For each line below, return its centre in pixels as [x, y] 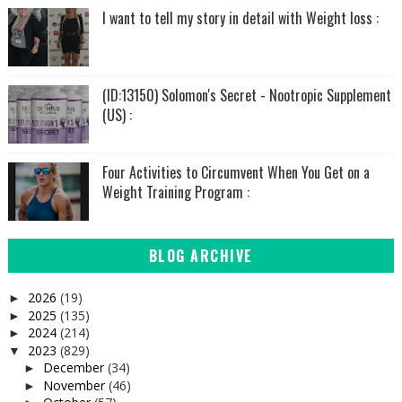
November [75, 385]
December [75, 367]
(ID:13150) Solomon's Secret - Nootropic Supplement [246, 95]
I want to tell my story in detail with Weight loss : [240, 18]
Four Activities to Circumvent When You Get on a [236, 172]
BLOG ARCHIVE [201, 256]
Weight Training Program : [175, 192]
